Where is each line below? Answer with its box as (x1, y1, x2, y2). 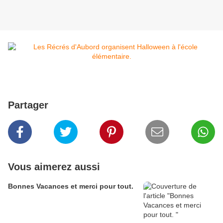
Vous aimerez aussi (8, 161, 100, 173)
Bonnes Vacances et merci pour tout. (8, 182, 133, 191)
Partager (8, 100, 48, 111)
